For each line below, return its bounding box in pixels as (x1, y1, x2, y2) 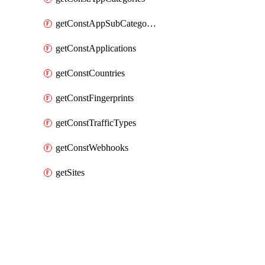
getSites (56, 167, 85, 177)
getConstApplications (56, 43, 136, 53)
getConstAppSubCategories (147, 18, 156, 28)
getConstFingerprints (56, 93, 134, 103)
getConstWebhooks (56, 143, 128, 153)
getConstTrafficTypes (56, 118, 136, 128)
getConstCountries (56, 68, 125, 78)
